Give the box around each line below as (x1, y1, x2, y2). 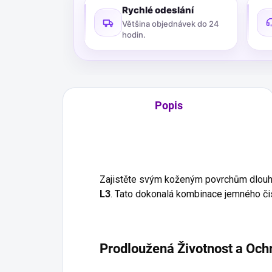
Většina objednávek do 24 (122, 19, 219, 29)
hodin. (122, 30, 146, 39)
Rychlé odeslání (122, 4, 194, 16)
